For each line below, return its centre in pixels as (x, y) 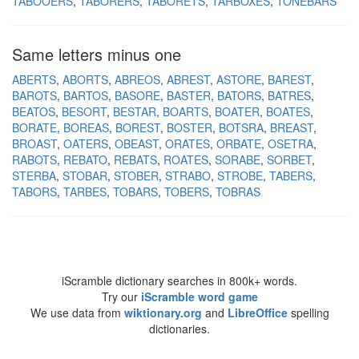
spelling (308, 313)
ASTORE (239, 79)
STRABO (188, 175)
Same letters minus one (97, 54)
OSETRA (290, 143)
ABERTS (34, 79)
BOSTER (190, 127)
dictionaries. (179, 329)
